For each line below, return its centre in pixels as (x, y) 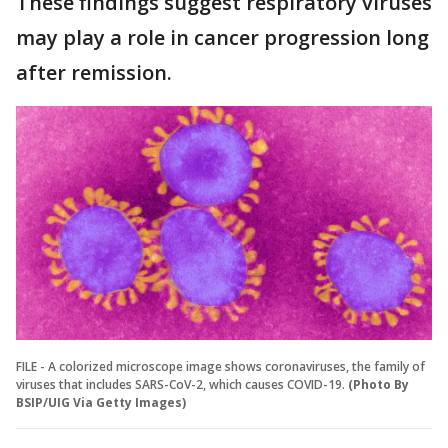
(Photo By (378, 384)
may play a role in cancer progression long (222, 37)
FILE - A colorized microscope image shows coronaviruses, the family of (220, 366)
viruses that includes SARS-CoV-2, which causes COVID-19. (180, 384)
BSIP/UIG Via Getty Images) (101, 402)
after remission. (94, 72)
